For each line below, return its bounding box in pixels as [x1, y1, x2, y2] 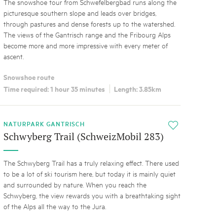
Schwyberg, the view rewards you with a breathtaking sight [3, 190, 181, 200]
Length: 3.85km [113, 83, 161, 94]
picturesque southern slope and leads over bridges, [3, 7, 156, 17]
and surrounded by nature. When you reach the [3, 180, 147, 189]
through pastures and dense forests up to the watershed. [3, 18, 175, 28]
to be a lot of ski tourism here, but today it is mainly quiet [3, 169, 176, 179]
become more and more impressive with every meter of [3, 40, 168, 50]
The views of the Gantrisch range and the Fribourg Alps [3, 29, 171, 39]
